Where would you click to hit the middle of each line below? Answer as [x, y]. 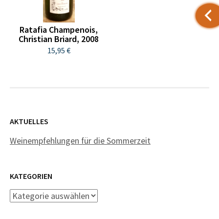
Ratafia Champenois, [59, 29]
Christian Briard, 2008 [59, 39]
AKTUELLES [29, 121]
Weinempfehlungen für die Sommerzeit [80, 140]
